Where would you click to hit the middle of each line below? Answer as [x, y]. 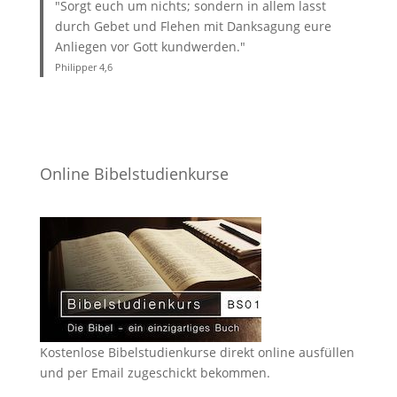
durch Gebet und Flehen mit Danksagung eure [194, 26]
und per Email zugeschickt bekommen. [155, 373]
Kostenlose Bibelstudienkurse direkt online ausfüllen [197, 352]
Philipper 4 [80, 67]
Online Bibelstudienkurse [134, 174]
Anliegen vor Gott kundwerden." [151, 47]
